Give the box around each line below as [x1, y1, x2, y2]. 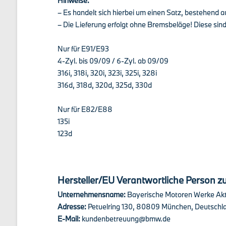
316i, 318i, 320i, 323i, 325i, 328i [57, 68, 157, 78]
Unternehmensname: [57, 190, 127, 199]
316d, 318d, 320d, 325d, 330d [57, 80, 152, 90]
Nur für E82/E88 [57, 104, 112, 114]
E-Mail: [57, 214, 82, 223]
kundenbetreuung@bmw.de [81, 214, 171, 223]
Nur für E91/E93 [57, 44, 109, 53]
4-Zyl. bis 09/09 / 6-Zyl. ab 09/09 [57, 56, 168, 66]
